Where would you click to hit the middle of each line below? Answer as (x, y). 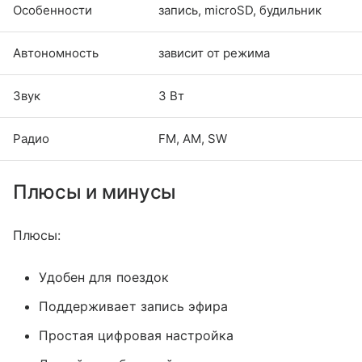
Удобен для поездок (104, 277)
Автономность (56, 53)
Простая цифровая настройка (137, 335)
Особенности (53, 10)
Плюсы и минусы (95, 192)
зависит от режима (214, 53)
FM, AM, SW (193, 139)
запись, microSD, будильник (240, 10)
